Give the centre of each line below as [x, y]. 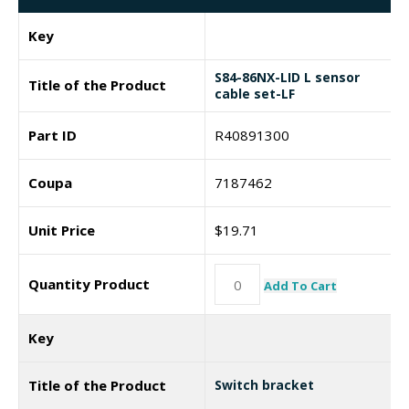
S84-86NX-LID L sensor [287, 77]
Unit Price [62, 230]
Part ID [52, 135]
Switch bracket [264, 385]
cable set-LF [255, 94]
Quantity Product [89, 284]
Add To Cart [300, 285]
